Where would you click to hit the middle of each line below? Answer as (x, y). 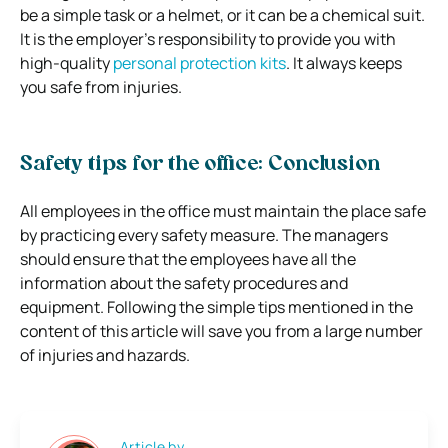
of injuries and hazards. (105, 354)
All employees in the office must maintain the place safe (223, 210)
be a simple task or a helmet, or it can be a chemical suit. (222, 14)
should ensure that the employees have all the (188, 258)
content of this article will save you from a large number (221, 330)
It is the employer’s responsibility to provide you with (208, 38)
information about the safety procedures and (184, 282)
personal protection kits (199, 62)
